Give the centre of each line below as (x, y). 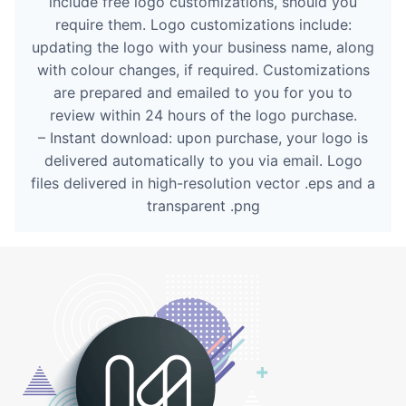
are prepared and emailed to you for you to (203, 92)
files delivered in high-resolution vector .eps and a (203, 183)
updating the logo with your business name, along (203, 47)
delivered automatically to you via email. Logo (203, 160)
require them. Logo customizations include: (203, 24)
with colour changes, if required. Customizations (203, 69)
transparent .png (203, 205)
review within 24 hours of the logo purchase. (203, 115)
